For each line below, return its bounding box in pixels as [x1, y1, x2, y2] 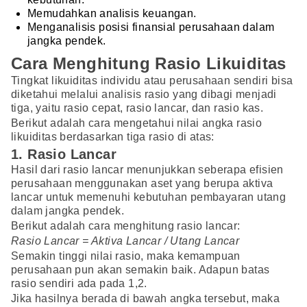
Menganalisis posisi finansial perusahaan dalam [27, 21, 275, 34]
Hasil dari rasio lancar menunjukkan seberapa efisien [11, 164, 284, 176]
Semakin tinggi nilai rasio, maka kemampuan [11, 250, 241, 262]
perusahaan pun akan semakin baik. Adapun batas [11, 264, 270, 276]
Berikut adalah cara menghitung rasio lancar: [11, 220, 241, 232]
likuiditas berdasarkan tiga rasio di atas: [11, 131, 214, 143]
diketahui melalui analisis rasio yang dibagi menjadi [11, 88, 277, 101]
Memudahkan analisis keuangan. [27, 8, 197, 20]
